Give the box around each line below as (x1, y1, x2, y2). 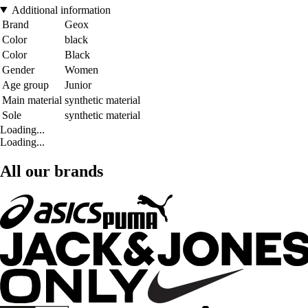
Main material (2, 93, 62, 106)
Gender (2, 63, 34, 76)
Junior (65, 78, 91, 91)
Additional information (11, 3, 111, 16)
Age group (2, 78, 49, 91)
